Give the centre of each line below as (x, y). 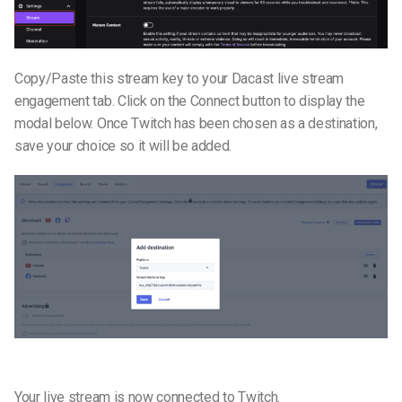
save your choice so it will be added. (123, 145)
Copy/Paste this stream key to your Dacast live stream (179, 78)
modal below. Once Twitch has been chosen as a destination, (196, 123)
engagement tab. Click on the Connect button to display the (190, 100)
